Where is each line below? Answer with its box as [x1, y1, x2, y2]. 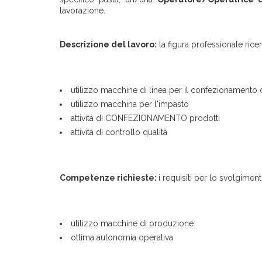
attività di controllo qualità [71, 127, 167, 137]
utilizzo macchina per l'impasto [71, 99, 189, 109]
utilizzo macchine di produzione [71, 219, 194, 228]
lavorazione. [60, 6, 108, 15]
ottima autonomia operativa [71, 233, 173, 242]
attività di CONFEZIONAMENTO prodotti [71, 113, 220, 123]
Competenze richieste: [60, 173, 158, 182]
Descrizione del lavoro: [60, 40, 157, 49]
